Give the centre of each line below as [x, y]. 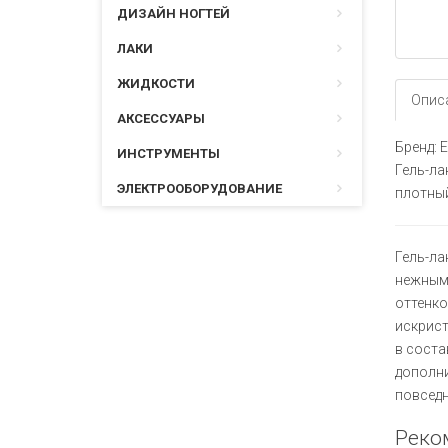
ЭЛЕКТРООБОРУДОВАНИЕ [199, 188]
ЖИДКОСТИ [156, 83]
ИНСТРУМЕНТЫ [168, 153]
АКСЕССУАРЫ [161, 118]
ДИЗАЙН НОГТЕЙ [173, 13]
